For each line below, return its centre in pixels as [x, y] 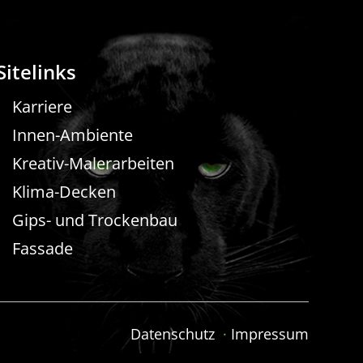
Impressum [269, 334]
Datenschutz [174, 334]
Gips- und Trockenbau [94, 220]
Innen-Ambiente [72, 135]
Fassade [42, 248]
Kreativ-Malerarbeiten [93, 163]
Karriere [42, 106]
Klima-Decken [64, 191]
